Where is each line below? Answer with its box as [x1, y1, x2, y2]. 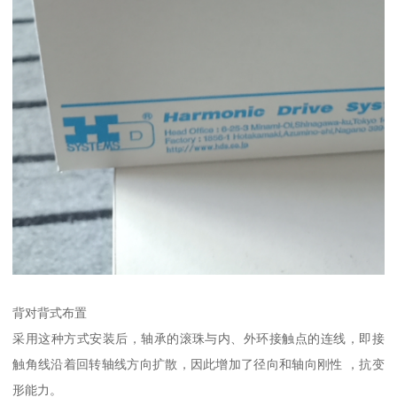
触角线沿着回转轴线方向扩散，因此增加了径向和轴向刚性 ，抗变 [12, 357, 385, 372]
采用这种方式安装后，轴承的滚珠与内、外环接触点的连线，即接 [12, 331, 385, 346]
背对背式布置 [12, 306, 88, 321]
